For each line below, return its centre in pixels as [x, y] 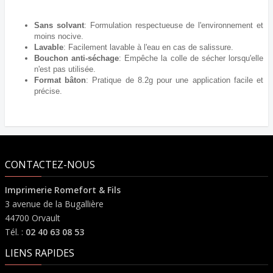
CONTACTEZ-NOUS [50, 165]
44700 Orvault [33, 218]
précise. [48, 91]
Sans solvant [59, 26]
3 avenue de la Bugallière [54, 204]
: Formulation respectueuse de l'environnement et [174, 26]
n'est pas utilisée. [65, 69]
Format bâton [60, 80]
